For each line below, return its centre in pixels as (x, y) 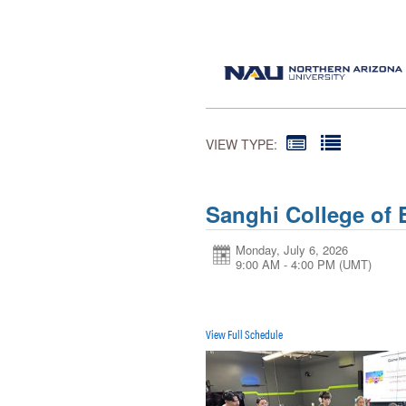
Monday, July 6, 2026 (292, 249)
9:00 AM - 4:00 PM (285, 264)
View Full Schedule (244, 333)
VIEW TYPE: (242, 144)
